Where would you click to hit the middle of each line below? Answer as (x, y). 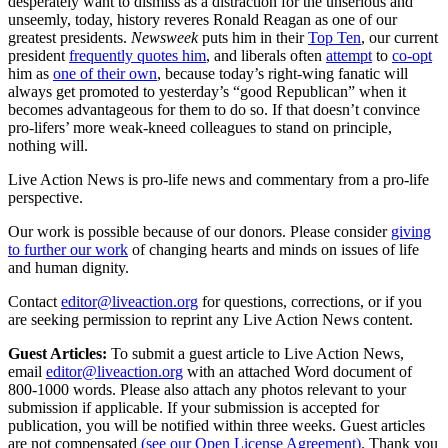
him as (30, 73)
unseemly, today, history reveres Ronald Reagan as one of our (202, 19)
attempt (349, 55)
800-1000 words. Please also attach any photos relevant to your (207, 389)
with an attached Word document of (299, 371)
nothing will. (48, 145)
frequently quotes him (137, 55)
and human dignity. (68, 267)
